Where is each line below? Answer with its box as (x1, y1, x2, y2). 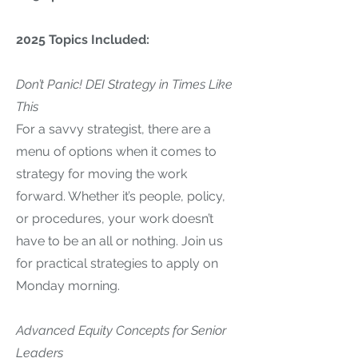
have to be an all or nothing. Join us (16, 233, 223, 249)
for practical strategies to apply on (16, 256, 218, 271)
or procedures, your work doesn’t (16, 211, 213, 226)
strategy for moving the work (16, 166, 187, 181)
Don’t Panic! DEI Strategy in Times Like (16, 77, 233, 92)
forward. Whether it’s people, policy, (16, 189, 225, 204)
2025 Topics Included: (16, 32, 149, 47)
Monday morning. (16, 278, 120, 293)
